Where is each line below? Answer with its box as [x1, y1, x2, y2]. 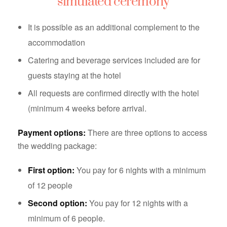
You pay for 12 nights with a [87, 197, 188, 209]
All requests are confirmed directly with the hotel [28, 87, 199, 99]
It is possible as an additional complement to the [28, 21, 200, 33]
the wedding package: [18, 140, 97, 152]
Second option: [28, 197, 87, 209]
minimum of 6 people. [28, 212, 105, 224]
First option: [28, 164, 74, 176]
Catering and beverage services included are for [28, 54, 200, 66]
